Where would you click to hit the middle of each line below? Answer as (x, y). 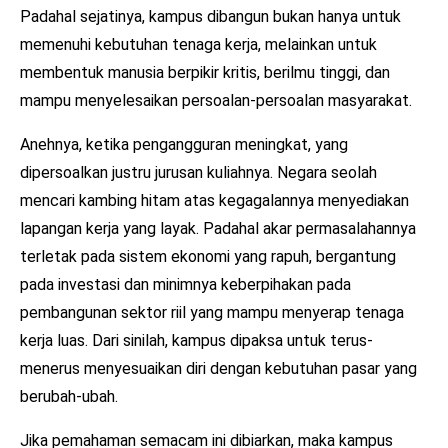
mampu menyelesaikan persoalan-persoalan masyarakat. (216, 100)
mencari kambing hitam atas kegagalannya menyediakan (214, 200)
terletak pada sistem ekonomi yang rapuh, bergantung (208, 256)
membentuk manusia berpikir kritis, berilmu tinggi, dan (205, 72)
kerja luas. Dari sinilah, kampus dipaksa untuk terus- (196, 340)
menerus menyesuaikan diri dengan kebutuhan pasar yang (218, 368)
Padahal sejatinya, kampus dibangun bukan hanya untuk (210, 16)
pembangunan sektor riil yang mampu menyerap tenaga (212, 312)
